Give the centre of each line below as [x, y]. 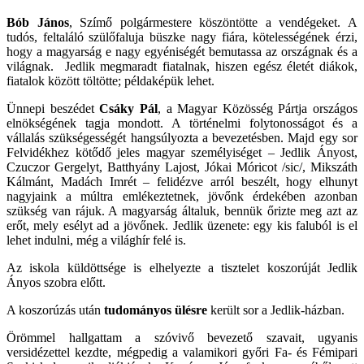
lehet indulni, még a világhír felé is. [96, 240]
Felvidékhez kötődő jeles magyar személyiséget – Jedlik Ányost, [182, 152]
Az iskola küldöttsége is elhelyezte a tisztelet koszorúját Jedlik [182, 267]
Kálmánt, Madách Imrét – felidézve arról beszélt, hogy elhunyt [182, 181]
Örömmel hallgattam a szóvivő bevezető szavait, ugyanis [182, 337]
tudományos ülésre [156, 310]
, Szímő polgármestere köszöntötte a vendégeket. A [213, 22]
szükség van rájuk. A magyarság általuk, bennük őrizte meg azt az [182, 210]
